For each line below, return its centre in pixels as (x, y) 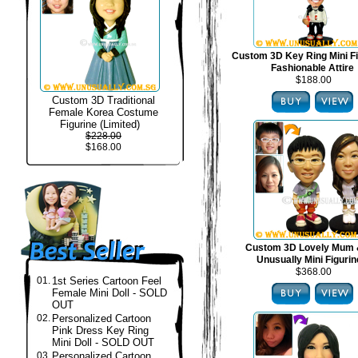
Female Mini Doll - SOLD (109, 293)
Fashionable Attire (312, 68)
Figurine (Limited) (99, 124)
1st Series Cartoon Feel (107, 281)
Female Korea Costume (103, 112)
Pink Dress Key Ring (100, 330)
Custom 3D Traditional (103, 100)
